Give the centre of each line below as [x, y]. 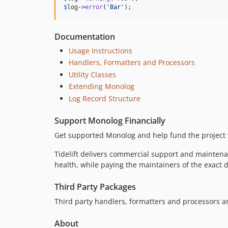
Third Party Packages [95, 187]
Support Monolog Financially [110, 120]
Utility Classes [92, 74]
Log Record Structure [105, 98]
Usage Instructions [101, 50]
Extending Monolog [102, 87]
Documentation [85, 36]
